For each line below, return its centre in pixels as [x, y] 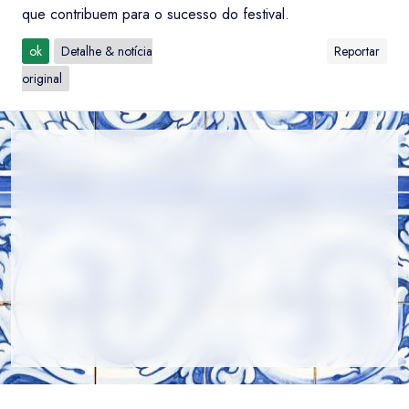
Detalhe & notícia [107, 51]
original [42, 79]
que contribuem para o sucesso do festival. [156, 14]
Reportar [357, 51]
